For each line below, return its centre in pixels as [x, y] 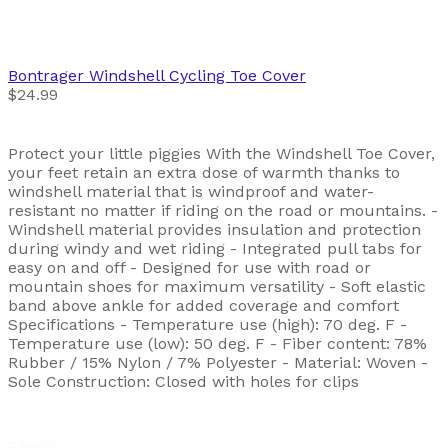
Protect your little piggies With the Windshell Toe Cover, [221, 153]
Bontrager [46, 75]
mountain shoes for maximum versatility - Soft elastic [217, 286]
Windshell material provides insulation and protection [214, 229]
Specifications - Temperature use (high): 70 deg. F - [207, 324]
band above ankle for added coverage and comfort [203, 305]
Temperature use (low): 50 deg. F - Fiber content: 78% [217, 343]
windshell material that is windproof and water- [191, 191]
